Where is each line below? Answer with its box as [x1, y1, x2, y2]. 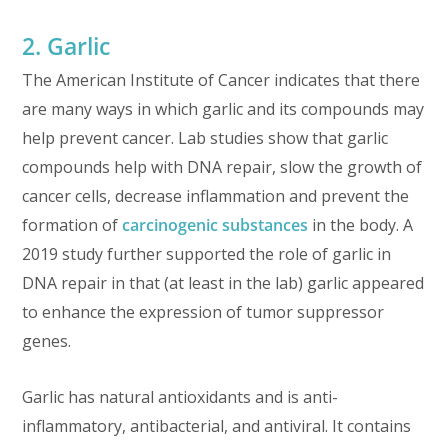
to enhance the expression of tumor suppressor [22, 300, 385, 323]
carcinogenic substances [122, 213, 309, 236]
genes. [22, 329, 72, 352]
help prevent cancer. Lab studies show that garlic [22, 126, 389, 149]
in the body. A [308, 213, 414, 236]
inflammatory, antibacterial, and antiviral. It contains [22, 414, 412, 437]
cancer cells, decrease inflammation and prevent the [22, 184, 410, 207]
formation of [22, 213, 123, 236]
